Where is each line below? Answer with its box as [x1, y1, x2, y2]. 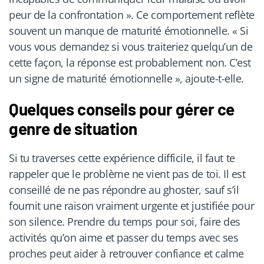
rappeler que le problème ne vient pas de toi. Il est [9, 167, 246, 181]
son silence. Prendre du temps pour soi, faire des [9, 214, 240, 229]
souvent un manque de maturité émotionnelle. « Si [9, 24, 249, 38]
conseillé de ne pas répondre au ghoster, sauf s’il [9, 183, 239, 197]
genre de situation [9, 118, 137, 139]
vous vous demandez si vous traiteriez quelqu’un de [9, 39, 253, 54]
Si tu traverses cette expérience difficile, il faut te [9, 151, 235, 166]
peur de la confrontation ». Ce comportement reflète [9, 8, 255, 22]
